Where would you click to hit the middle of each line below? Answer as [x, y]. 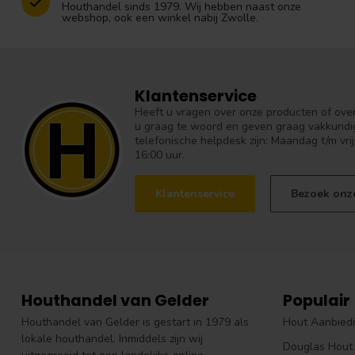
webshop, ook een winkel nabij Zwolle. [160, 17]
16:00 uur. [160, 155]
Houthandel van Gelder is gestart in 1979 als [135, 323]
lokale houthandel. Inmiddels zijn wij [112, 339]
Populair [317, 301]
